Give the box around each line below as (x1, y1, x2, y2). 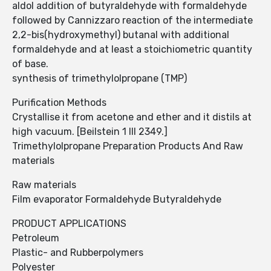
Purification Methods (12, 97, 106, 109)
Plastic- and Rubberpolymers (12, 247, 143, 259)
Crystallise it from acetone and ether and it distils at (12, 111, 252, 123)
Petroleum (12, 232, 59, 244)
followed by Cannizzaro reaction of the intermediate (12, 15, 253, 27)
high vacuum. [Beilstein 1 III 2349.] (12, 126, 168, 138)
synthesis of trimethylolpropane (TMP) (12, 73, 187, 85)
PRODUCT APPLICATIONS (12, 218, 126, 230)
